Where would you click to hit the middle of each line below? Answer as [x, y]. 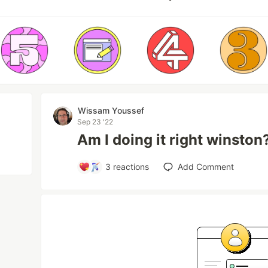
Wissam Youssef [111, 110]
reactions [130, 167]
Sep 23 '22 [95, 122]
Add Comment [206, 167]
